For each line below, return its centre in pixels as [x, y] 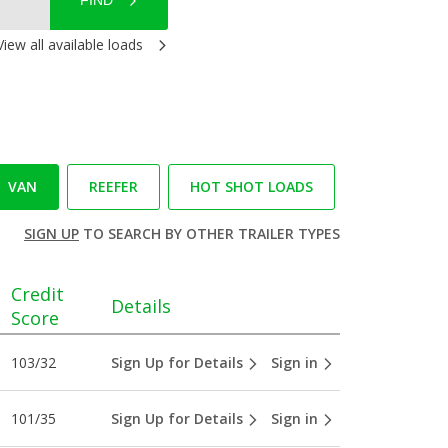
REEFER [113, 186]
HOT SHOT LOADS [251, 186]
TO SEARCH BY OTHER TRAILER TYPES [209, 233]
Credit [37, 293]
